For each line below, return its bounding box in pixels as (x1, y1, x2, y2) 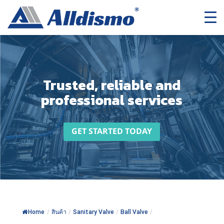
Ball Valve (120, 208, 148, 215)
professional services (41, 89, 183, 110)
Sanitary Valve (72, 208, 114, 215)
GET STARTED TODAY (71, 125, 152, 137)
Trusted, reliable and (43, 74, 181, 95)
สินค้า (51, 208, 66, 215)
